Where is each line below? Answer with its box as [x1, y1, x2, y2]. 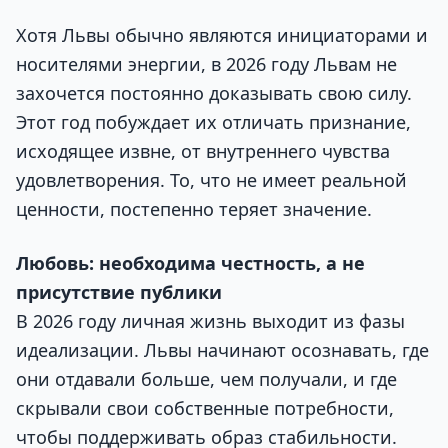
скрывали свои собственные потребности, [16, 395, 394, 420]
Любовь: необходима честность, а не [16, 250, 365, 275]
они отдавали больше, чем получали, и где [16, 366, 397, 391]
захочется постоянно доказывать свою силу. [16, 81, 412, 106]
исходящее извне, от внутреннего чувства [16, 139, 390, 164]
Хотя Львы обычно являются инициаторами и [16, 23, 428, 48]
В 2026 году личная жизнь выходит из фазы [16, 308, 405, 333]
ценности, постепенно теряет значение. [16, 197, 372, 222]
